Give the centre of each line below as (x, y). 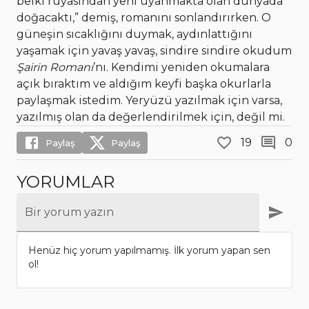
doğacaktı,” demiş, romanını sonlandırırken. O (144, 18)
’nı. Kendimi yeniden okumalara (181, 68)
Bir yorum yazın (69, 212)
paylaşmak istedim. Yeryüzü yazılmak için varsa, (149, 101)
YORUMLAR (66, 182)
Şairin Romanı (55, 68)
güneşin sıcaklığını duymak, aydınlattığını (134, 34)
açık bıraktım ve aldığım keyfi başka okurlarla (144, 84)
